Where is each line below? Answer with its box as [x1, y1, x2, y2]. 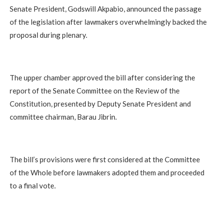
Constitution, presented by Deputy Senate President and [10, 99, 191, 108]
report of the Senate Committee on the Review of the [10, 86, 180, 95]
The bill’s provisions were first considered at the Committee [10, 155, 200, 164]
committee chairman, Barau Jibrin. [10, 112, 117, 122]
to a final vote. [10, 181, 56, 190]
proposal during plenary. [10, 31, 87, 40]
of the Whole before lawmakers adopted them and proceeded [10, 168, 204, 177]
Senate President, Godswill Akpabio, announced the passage [10, 4, 201, 14]
